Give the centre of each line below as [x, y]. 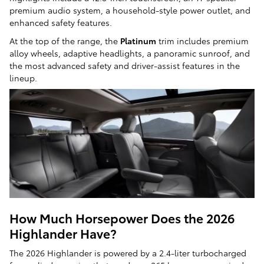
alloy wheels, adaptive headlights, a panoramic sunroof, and [130, 53]
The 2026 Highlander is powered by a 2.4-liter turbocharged [128, 253]
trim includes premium [202, 41]
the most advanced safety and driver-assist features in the [125, 66]
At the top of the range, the [65, 41]
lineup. [23, 78]
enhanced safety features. [61, 23]
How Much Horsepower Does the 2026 [122, 217]
